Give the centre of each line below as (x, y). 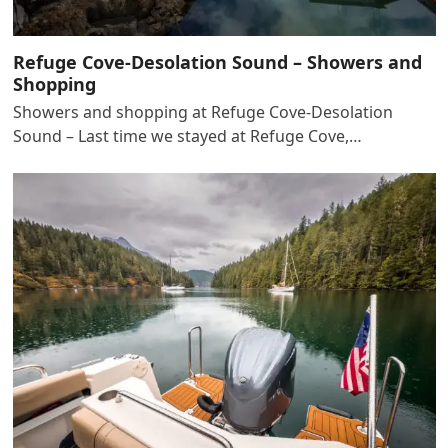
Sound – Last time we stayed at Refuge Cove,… (187, 135)
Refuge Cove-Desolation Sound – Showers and (217, 61)
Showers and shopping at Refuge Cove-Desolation (202, 111)
